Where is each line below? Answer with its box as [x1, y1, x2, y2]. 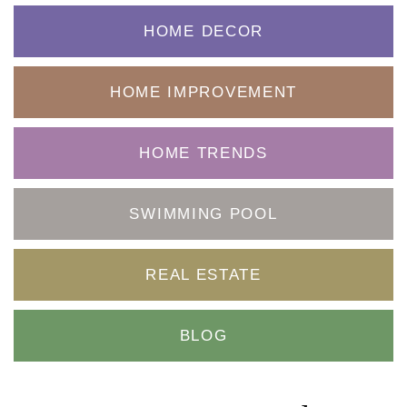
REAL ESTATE [145, 265, 262, 283]
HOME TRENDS [139, 144, 268, 162]
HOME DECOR [144, 22, 263, 40]
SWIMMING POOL [129, 204, 278, 223]
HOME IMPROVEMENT [109, 83, 298, 101]
